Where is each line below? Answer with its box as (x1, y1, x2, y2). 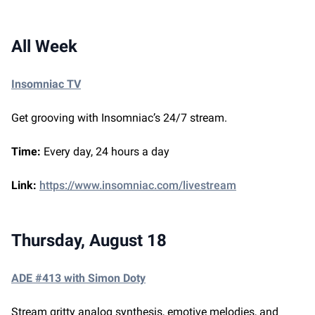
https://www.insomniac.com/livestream (39, 179, 236, 193)
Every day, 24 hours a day (44, 145, 169, 159)
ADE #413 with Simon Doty (11, 271, 146, 285)
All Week (11, 37, 77, 57)
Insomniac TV (11, 77, 81, 91)
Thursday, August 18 (11, 231, 167, 251)
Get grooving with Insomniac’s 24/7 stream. (11, 111, 227, 125)
